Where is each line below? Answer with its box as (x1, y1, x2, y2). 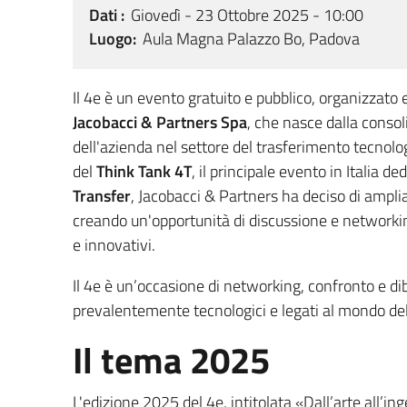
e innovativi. (73, 232, 155, 257)
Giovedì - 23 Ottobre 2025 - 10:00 (131, 2, 364, 27)
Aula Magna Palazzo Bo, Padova (143, 26, 361, 52)
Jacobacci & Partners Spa (73, 109, 247, 134)
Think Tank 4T (96, 158, 192, 184)
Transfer (73, 183, 131, 208)
